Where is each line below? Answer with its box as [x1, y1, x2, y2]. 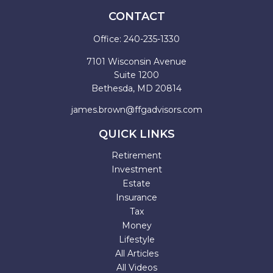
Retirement [112, 150, 161, 161]
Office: [93, 34, 124, 44]
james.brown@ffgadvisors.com [71, 104, 202, 115]
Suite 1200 [114, 69, 159, 80]
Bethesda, [91, 83, 135, 94]
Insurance [116, 192, 157, 203]
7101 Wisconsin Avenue [87, 56, 186, 67]
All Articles [115, 248, 158, 259]
